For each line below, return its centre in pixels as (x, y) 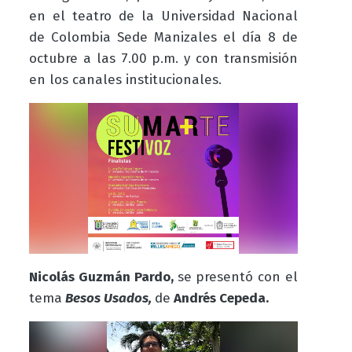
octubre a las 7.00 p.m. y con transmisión (163, 58)
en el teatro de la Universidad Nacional (163, 16)
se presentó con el (238, 277)
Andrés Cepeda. (219, 299)
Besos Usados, (108, 299)
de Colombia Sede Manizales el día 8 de (163, 37)
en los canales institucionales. (125, 79)
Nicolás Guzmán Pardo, (103, 277)
